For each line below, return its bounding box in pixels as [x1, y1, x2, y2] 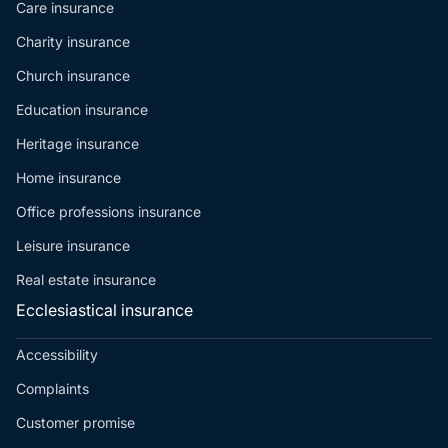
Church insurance [16, 67, 130, 85]
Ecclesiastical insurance [16, 300, 193, 321]
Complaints [16, 380, 89, 398]
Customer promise [16, 414, 135, 432]
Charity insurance [16, 33, 130, 51]
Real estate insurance [16, 271, 156, 289]
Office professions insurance [16, 203, 201, 221]
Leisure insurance [16, 237, 130, 255]
